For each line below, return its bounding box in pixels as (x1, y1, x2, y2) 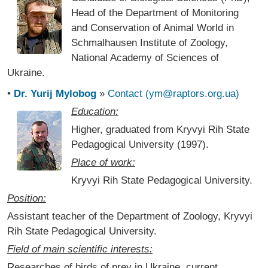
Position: (7, 193, 46, 204)
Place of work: (71, 157, 135, 168)
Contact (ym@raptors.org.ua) (108, 88, 239, 99)
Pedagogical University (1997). (71, 139, 209, 150)
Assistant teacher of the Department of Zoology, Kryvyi (7, 211, 252, 222)
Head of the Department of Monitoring (71, 7, 239, 19)
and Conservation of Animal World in (71, 22, 234, 33)
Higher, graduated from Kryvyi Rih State (71, 124, 249, 135)
